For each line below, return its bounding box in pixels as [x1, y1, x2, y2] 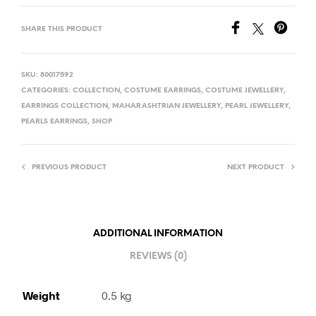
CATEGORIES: [21, 87, 73, 95]
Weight [23, 288, 60, 303]
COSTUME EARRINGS [124, 87, 201, 95]
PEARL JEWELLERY [225, 102, 288, 111]
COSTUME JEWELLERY [205, 87, 284, 95]
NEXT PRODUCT [227, 164, 284, 172]
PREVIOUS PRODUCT [32, 164, 107, 172]
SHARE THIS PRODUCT [21, 25, 102, 34]
